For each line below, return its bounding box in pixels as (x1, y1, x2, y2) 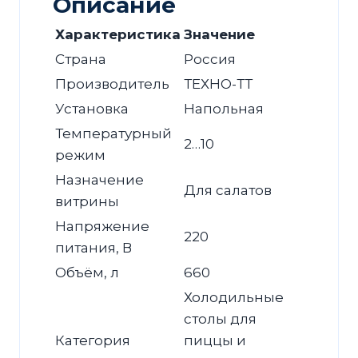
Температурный (55, 125, 172, 142)
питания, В (55, 240, 132, 257)
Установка (55, 101, 129, 117)
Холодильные (184, 289, 284, 306)
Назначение (55, 172, 144, 189)
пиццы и (184, 332, 246, 349)
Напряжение (55, 218, 149, 235)
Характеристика (55, 26, 181, 43)
